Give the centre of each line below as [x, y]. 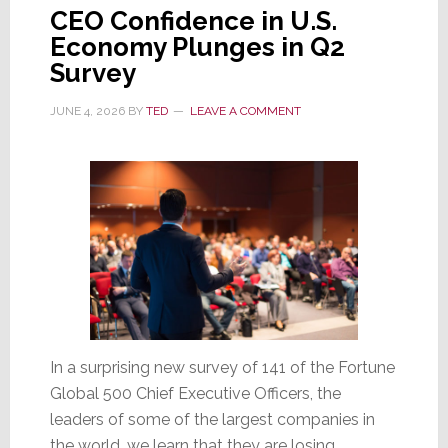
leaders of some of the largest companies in [212, 419]
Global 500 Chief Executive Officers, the [195, 393]
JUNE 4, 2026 [87, 110]
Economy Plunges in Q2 [197, 46]
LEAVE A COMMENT [245, 110]
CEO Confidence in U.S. [193, 20]
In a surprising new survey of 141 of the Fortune [222, 367]
